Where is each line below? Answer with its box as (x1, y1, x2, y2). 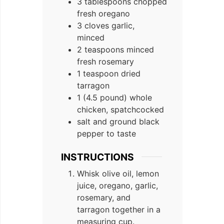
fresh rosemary (77, 56, 134, 66)
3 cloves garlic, (77, 20, 134, 30)
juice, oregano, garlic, (77, 180, 158, 191)
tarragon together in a (77, 204, 160, 215)
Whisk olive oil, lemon (77, 168, 159, 179)
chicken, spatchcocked (77, 104, 164, 114)
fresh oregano (77, 8, 130, 18)
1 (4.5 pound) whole (77, 92, 152, 102)
